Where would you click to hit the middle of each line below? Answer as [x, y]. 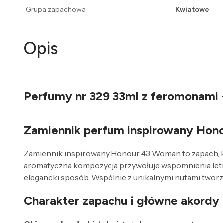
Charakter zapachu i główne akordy [121, 201]
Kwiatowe [192, 10]
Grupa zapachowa [56, 10]
